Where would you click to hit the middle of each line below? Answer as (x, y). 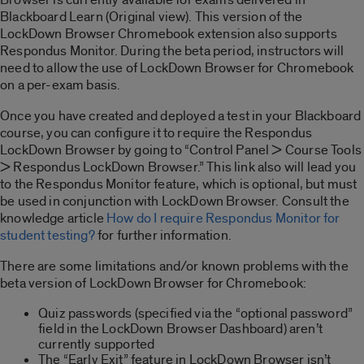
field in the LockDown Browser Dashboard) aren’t (180, 328)
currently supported (97, 344)
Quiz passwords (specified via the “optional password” (196, 313)
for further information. (163, 235)
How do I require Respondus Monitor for (223, 218)
